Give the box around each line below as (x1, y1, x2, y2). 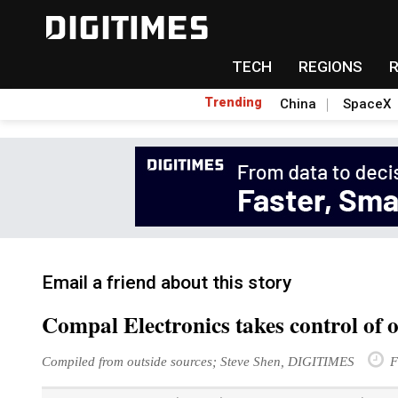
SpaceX (343, 96, 391, 112)
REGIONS (298, 58, 362, 76)
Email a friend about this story (42, 272, 291, 293)
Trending (204, 95, 262, 109)
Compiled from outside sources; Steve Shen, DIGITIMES (42, 354, 354, 369)
